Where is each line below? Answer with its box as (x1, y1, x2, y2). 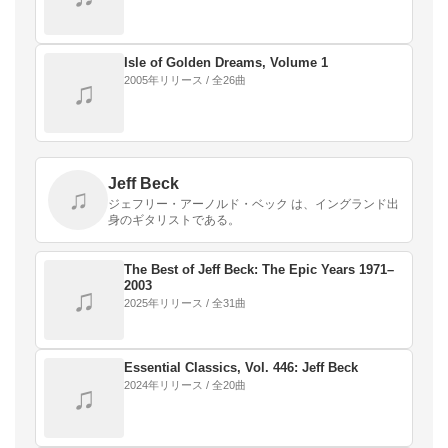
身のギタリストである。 (108, 212, 240, 227)
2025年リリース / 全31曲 (124, 296, 246, 309)
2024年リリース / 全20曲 (124, 378, 246, 391)
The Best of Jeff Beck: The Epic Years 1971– (124, 261, 394, 277)
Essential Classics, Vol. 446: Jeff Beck (124, 359, 358, 375)
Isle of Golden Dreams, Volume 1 (124, 54, 328, 70)
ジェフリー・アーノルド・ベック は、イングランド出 (108, 196, 399, 211)
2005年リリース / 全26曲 (124, 73, 246, 86)
